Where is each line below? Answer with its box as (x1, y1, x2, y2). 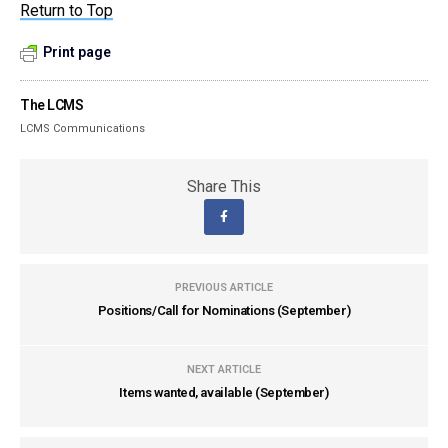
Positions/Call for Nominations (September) (97, 303, 351, 318)
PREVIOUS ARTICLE (175, 281, 273, 294)
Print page (43, 44, 111, 60)
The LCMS (20, 97, 84, 113)
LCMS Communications (20, 122, 146, 135)
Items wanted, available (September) (119, 385, 329, 400)
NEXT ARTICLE (187, 363, 261, 376)
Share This (187, 177, 261, 196)
